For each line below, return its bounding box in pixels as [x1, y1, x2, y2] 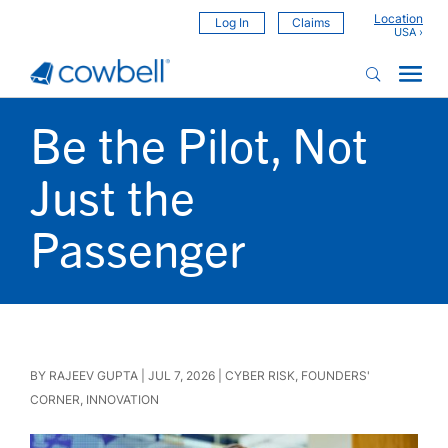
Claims [292, 15, 330, 30]
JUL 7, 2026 [148, 368, 215, 383]
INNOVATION [86, 392, 159, 407]
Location [374, 11, 423, 26]
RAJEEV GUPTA [49, 368, 138, 383]
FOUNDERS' [301, 368, 370, 383]
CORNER [30, 392, 80, 407]
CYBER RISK [225, 368, 295, 383]
